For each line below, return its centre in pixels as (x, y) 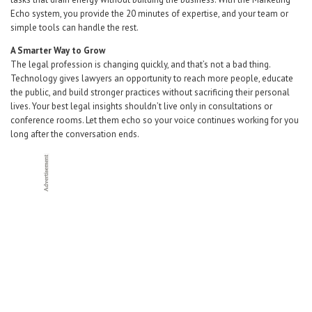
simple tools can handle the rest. (75, 28)
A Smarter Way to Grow (58, 50)
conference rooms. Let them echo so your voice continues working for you (155, 120)
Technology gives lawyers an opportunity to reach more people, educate (152, 78)
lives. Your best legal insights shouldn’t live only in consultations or (141, 106)
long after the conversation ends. (75, 134)
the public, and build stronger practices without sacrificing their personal (150, 92)
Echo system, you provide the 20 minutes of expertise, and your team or (149, 14)
